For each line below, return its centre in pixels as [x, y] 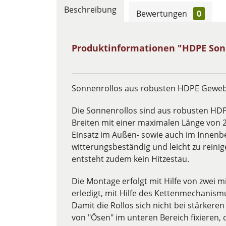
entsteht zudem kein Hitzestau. [130, 159]
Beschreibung [90, 10]
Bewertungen [163, 14]
